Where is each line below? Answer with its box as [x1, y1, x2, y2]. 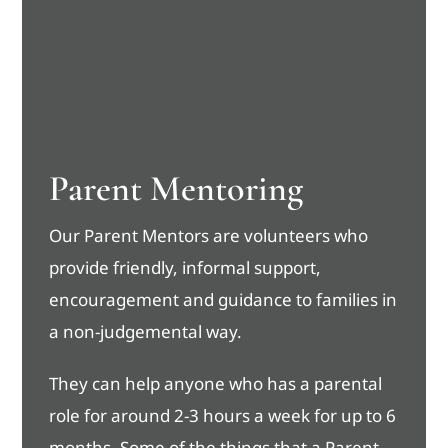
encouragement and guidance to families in [49, 288, 398, 312]
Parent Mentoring [49, 167, 304, 211]
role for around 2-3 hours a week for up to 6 [49, 404, 397, 428]
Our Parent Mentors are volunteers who [49, 224, 369, 248]
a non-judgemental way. [49, 320, 243, 344]
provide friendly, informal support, [49, 256, 322, 280]
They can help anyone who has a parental [49, 372, 383, 396]
